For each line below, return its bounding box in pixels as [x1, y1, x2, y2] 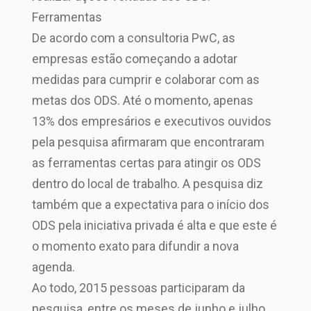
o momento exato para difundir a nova [32, 239, 239, 253]
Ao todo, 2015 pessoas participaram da [32, 280, 246, 295]
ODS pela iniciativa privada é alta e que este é [32, 218, 278, 233]
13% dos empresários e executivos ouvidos [32, 114, 272, 128]
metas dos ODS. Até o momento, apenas [32, 93, 254, 108]
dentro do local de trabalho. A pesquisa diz [32, 176, 264, 191]
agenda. [32, 260, 76, 274]
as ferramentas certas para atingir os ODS [32, 155, 262, 170]
